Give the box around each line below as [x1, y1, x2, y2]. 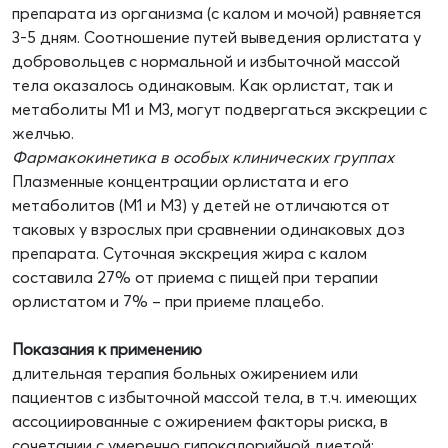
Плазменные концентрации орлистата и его [12, 171, 349, 192]
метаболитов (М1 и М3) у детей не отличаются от [12, 195, 390, 216]
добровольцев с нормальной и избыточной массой [12, 51, 400, 72]
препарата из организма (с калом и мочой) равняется [12, 3, 421, 24]
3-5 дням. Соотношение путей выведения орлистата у [12, 27, 421, 48]
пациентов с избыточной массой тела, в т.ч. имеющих [12, 387, 417, 408]
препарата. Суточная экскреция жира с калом [12, 243, 367, 264]
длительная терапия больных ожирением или [12, 363, 358, 384]
